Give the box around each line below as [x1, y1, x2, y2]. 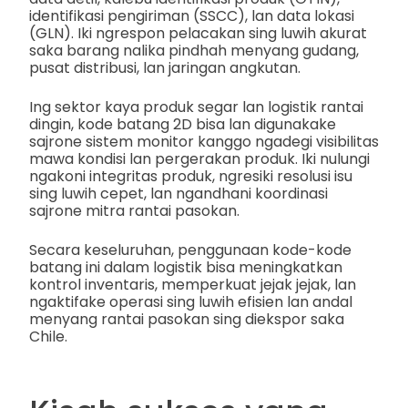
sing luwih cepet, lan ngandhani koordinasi [29, 183, 328, 204]
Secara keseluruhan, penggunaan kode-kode [29, 240, 352, 260]
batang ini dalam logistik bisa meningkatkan [29, 257, 342, 278]
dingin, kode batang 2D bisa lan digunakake [29, 114, 336, 135]
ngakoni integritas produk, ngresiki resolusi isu [29, 166, 352, 187]
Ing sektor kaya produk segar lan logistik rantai [29, 97, 363, 117]
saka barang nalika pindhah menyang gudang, [29, 40, 359, 61]
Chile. [29, 326, 67, 347]
